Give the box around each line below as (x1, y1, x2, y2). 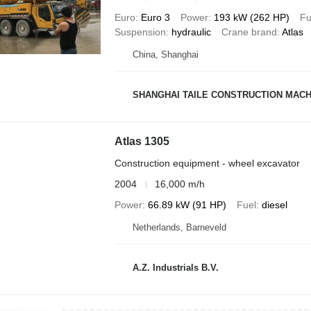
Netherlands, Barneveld (132, 222, 226, 233)
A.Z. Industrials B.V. (132, 262, 219, 273)
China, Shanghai (132, 49, 199, 60)
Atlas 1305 (114, 135, 169, 147)
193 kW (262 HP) (213, 12, 289, 23)
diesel (261, 199, 287, 210)
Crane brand (221, 26, 277, 37)
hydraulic (171, 26, 211, 37)
